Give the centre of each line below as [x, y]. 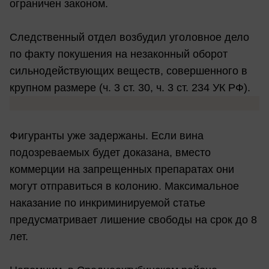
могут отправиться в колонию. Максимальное [124, 186]
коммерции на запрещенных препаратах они [122, 170]
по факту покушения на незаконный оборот [119, 54]
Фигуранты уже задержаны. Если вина [107, 136]
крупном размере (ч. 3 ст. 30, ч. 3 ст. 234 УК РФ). [130, 88]
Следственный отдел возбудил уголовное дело [129, 38]
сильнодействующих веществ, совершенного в [128, 71]
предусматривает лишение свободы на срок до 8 [133, 220]
